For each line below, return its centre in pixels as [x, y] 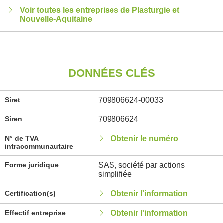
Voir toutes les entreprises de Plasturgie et [100, 10]
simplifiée [115, 174]
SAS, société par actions [141, 165]
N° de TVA [22, 138]
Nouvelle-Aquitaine [56, 19]
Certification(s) [30, 193]
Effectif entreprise [35, 213]
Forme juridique [32, 165]
